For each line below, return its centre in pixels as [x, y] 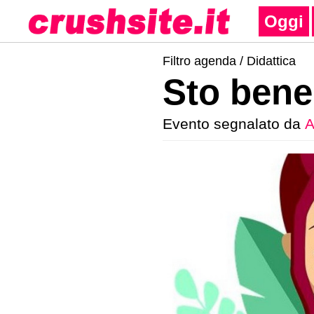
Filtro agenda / [205, 61]
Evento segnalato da [234, 124]
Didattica [271, 61]
